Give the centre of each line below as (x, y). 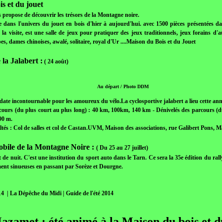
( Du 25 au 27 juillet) (122, 148)
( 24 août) (55, 62)
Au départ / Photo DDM (123, 87)
